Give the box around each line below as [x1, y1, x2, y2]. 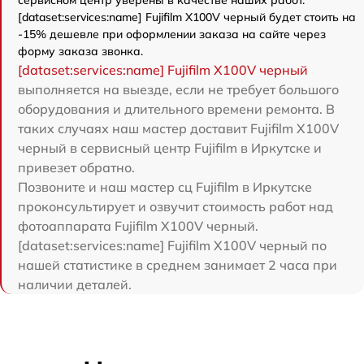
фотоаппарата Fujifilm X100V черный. [18, 218, 258, 234]
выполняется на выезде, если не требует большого [18, 81, 339, 97]
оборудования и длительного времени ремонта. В [18, 101, 335, 117]
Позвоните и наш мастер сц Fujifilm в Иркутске [18, 179, 312, 195]
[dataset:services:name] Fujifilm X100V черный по [18, 237, 327, 253]
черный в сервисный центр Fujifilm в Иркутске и [18, 140, 322, 156]
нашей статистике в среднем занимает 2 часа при [18, 257, 337, 273]
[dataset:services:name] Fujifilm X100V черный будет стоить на [18, 10, 356, 24]
